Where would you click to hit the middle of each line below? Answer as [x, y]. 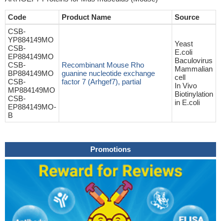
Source [187, 17]
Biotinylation [194, 94]
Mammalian [194, 69]
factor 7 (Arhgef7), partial [101, 82]
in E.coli [187, 102]
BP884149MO [31, 73]
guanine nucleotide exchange [108, 73]
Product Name [86, 17]
